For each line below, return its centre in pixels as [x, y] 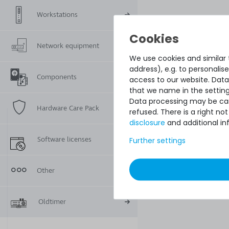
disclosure [147, 123]
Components [57, 77]
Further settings [157, 141]
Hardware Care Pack [68, 108]
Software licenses [64, 139]
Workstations [57, 15]
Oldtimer [52, 202]
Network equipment [68, 46]
